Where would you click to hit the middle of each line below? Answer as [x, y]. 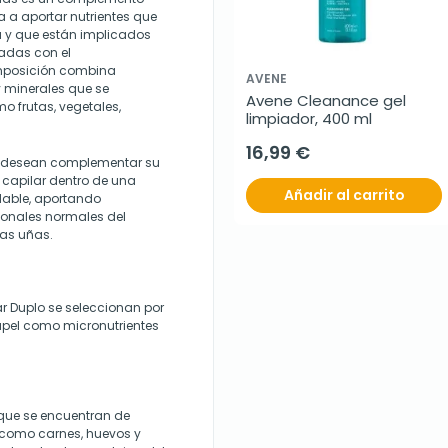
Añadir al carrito [344, 194]
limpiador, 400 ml [309, 118]
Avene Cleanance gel [326, 100]
